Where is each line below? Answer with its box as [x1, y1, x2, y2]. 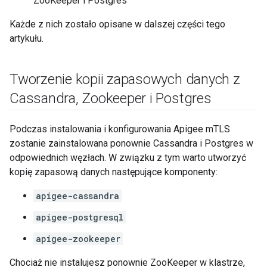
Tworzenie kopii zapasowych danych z [10, 71, 240, 88]
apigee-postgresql [36, 212, 123, 223]
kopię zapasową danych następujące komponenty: [10, 166, 218, 178]
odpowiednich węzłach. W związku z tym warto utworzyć [10, 152, 246, 163]
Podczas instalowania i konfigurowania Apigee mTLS [10, 123, 230, 135]
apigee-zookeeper [36, 233, 120, 244]
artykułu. [10, 33, 44, 44]
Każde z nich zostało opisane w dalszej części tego [10, 18, 225, 30]
